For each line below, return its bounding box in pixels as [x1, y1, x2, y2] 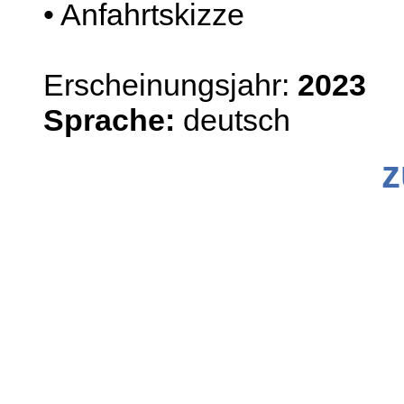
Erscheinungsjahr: [43, 67, 298, 102]
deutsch [175, 102, 290, 137]
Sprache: [43, 102, 175, 137]
